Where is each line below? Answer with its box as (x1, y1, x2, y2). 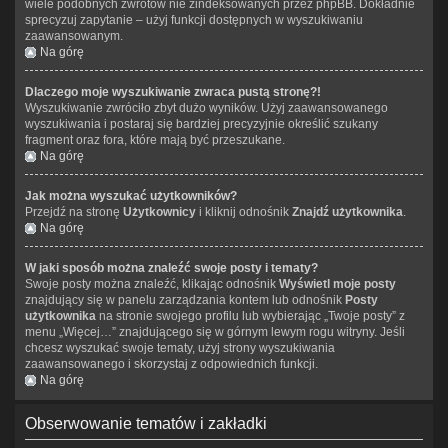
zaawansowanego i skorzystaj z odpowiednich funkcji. (25, 356, 318, 371)
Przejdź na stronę (25, 204, 123, 219)
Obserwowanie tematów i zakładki (25, 414, 267, 432)
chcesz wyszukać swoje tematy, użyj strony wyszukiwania (25, 340, 335, 355)
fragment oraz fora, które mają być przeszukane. (25, 132, 285, 147)
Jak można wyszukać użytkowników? (25, 188, 237, 203)
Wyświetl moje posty (279, 276, 396, 291)
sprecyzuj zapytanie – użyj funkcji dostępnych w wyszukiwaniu (25, 12, 363, 27)
